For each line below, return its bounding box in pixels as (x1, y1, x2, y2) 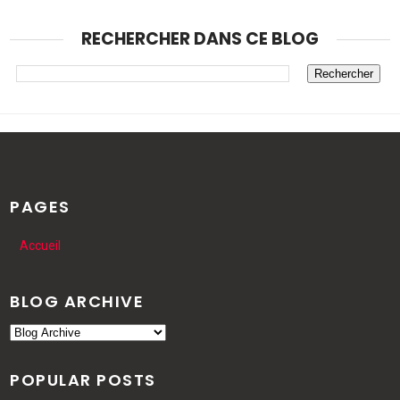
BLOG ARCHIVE (10, 289, 145, 312)
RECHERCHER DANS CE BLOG (81, 26, 319, 51)
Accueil (19, 238, 61, 254)
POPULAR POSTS (10, 368, 156, 391)
